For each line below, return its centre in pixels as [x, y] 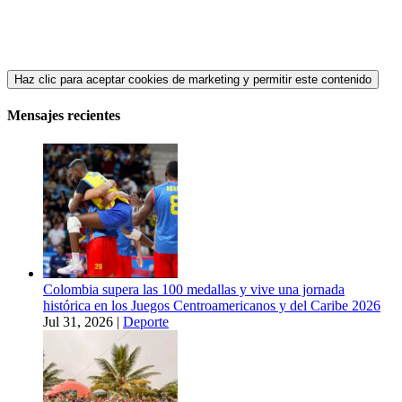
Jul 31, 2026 [78, 321]
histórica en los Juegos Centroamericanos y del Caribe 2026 [212, 305]
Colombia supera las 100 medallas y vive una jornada [194, 289]
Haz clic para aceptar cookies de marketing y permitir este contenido [193, 80]
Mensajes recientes [64, 116]
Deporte [146, 321]
